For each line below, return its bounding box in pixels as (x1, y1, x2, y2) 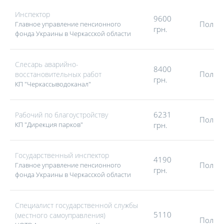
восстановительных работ (15, 69, 101, 79)
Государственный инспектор (15, 150, 109, 160)
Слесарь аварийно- (15, 59, 78, 69)
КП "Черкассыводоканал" (15, 79, 91, 88)
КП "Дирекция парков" (15, 120, 83, 129)
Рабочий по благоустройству (15, 110, 108, 119)
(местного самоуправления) (15, 210, 105, 220)
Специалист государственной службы (15, 200, 138, 210)
